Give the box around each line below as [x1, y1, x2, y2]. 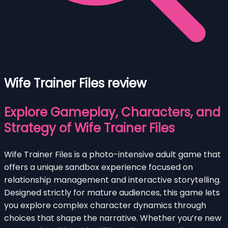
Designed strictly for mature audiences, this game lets [4, 186, 220, 198]
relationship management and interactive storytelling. [4, 174, 221, 186]
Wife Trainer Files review [4, 74, 147, 92]
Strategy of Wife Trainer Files [4, 119, 175, 136]
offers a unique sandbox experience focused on [4, 161, 193, 173]
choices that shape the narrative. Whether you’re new [4, 212, 221, 224]
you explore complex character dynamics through [4, 199, 206, 211]
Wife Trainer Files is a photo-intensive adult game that [4, 148, 221, 160]
